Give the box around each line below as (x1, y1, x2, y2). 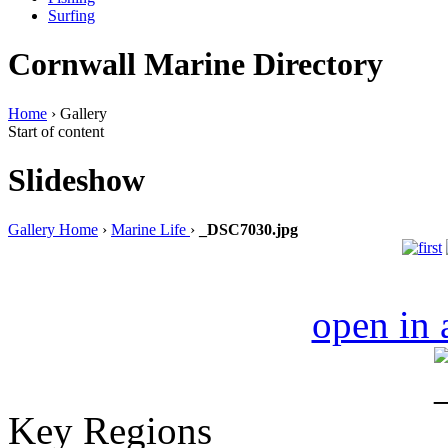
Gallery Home (8, 220, 98, 238)
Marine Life (111, 220, 190, 238)
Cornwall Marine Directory (8, 46, 383, 83)
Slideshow (8, 162, 145, 199)
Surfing (48, 7, 95, 24)
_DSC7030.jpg (199, 220, 298, 238)
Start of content (8, 122, 104, 140)
